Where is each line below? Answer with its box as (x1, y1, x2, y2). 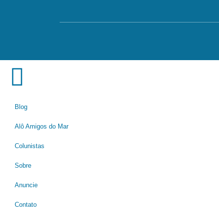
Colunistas (15, 142, 44, 150)
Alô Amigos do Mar (15, 123, 68, 131)
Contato (15, 201, 37, 209)
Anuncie (15, 181, 38, 189)
